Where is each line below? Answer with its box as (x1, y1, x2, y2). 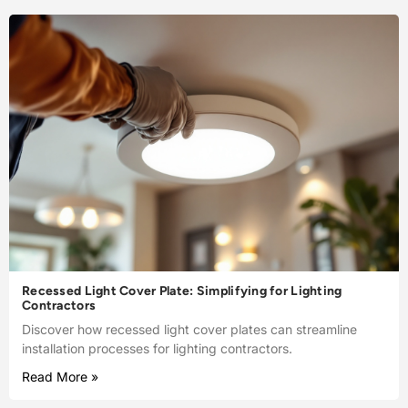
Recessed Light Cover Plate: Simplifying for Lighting (22, 283, 342, 300)
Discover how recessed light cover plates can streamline (22, 321, 357, 338)
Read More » (22, 369, 98, 385)
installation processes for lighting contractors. (22, 341, 292, 357)
